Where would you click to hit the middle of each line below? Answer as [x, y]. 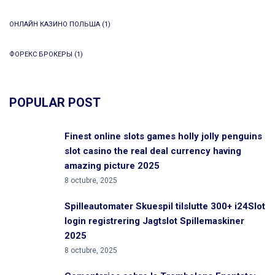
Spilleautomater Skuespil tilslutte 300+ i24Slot [165, 206]
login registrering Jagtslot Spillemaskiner [154, 221]
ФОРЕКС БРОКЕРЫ [41, 54]
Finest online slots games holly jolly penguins [163, 136]
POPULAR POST [55, 103]
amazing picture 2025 [112, 166]
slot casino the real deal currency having [153, 151]
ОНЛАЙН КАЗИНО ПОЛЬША [55, 24]
